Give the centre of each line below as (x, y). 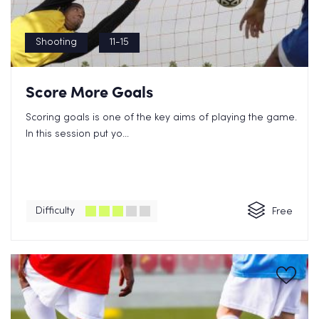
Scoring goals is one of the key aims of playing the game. (161, 118)
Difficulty (55, 211)
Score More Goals (89, 91)
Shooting (56, 42)
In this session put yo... (77, 134)
